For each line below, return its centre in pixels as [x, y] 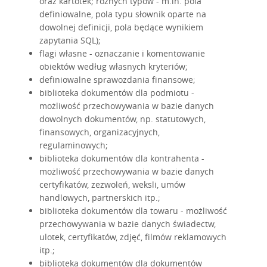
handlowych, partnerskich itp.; [100, 198]
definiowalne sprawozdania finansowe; [117, 80]
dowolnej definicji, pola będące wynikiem [121, 27]
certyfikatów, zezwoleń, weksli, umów [112, 185]
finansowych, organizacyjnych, [100, 132]
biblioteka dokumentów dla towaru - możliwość [133, 211]
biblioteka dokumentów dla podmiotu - [117, 93]
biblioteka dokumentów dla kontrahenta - [122, 159]
